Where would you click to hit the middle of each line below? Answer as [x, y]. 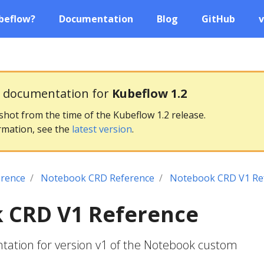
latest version [102, 129]
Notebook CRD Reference [98, 178]
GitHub [218, 19]
